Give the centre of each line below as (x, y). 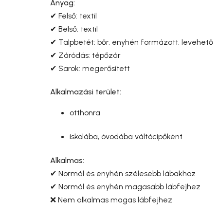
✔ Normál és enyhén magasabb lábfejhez (125, 186)
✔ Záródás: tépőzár (85, 55)
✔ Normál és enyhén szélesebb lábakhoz (123, 173)
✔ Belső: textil (74, 29)
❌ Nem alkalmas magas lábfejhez (111, 200)
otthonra (85, 112)
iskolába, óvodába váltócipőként (126, 136)
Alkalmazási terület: (86, 91)
